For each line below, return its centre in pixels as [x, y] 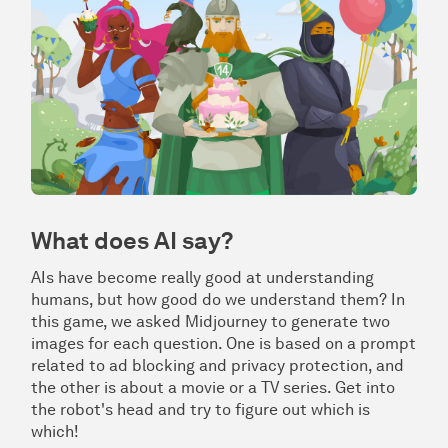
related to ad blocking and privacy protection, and [217, 366]
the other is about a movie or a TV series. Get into [213, 388]
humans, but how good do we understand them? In [218, 300]
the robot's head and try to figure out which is [200, 410]
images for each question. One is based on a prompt [223, 344]
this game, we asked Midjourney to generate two [210, 322]
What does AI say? [132, 241]
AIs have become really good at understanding [202, 278]
